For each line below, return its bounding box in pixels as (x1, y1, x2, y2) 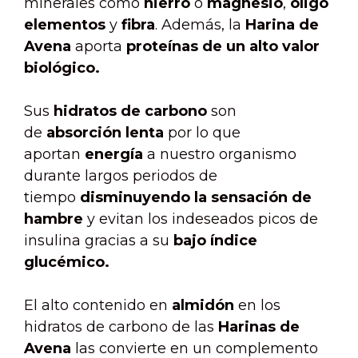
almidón (172, 296, 234, 315)
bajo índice (169, 232, 257, 250)
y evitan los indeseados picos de (87, 210, 318, 229)
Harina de (241, 16, 319, 34)
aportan (24, 145, 85, 164)
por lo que (164, 124, 241, 142)
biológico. (24, 59, 100, 78)
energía (85, 145, 143, 164)
